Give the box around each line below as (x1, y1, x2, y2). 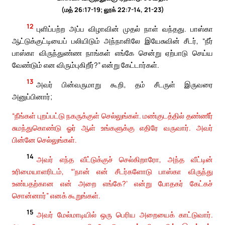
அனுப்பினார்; (12, 91, 52, 101)
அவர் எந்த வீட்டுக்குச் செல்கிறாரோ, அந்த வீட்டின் (37, 154, 213, 164)
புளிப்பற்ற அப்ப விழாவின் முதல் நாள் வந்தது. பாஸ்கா (37, 23, 213, 34)
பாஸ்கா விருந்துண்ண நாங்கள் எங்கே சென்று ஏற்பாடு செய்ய (12, 47, 213, 58)
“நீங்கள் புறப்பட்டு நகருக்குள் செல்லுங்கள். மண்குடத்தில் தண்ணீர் (12, 110, 213, 121)
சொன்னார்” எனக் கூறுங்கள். (12, 190, 100, 200)
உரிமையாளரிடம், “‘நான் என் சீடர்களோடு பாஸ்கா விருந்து (12, 166, 213, 176)
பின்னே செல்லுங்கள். (12, 135, 77, 145)
